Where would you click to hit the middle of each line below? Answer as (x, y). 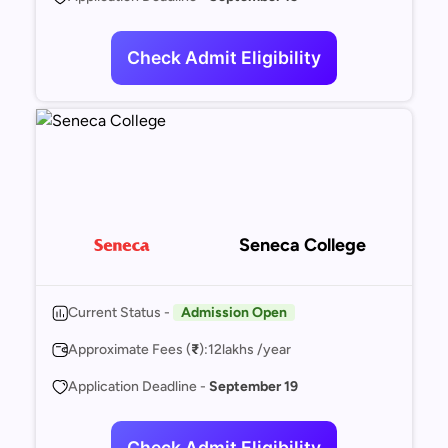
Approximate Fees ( (129, 349)
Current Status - (120, 312)
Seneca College (302, 244)
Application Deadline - (138, 386)
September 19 (253, 386)
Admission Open (234, 312)
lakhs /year (256, 349)
